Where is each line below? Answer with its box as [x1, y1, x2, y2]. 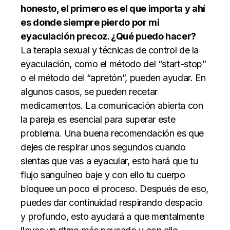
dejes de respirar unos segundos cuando [21, 141, 186, 152]
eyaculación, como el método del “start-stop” [21, 58, 206, 69]
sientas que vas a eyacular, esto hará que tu [21, 155, 198, 166]
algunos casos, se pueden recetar [21, 86, 158, 97]
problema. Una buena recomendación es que [21, 127, 204, 139]
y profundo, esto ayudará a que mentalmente [21, 210, 204, 222]
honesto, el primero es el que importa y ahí [21, 3, 205, 14]
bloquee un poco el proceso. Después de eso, [21, 183, 208, 194]
